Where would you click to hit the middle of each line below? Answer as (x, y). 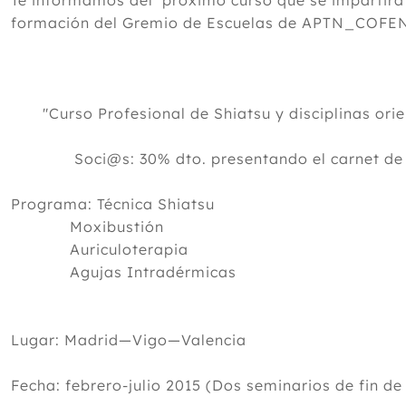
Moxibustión (87, 227)
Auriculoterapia (100, 249)
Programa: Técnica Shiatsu (113, 204)
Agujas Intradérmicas (124, 272)
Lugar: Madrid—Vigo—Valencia (129, 340)
